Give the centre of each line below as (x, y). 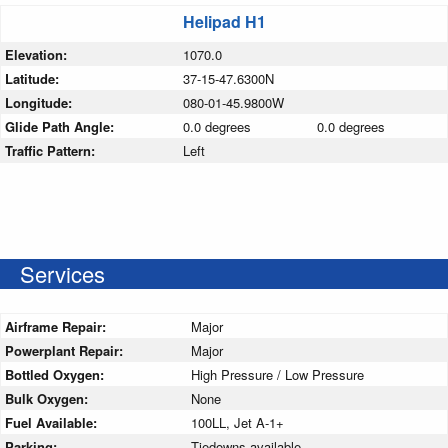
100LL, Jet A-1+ (237, 423)
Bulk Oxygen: (48, 399)
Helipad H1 (224, 22)
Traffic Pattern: (52, 151)
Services (62, 274)
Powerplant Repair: (66, 351)
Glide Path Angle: (61, 127)
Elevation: (38, 55)
